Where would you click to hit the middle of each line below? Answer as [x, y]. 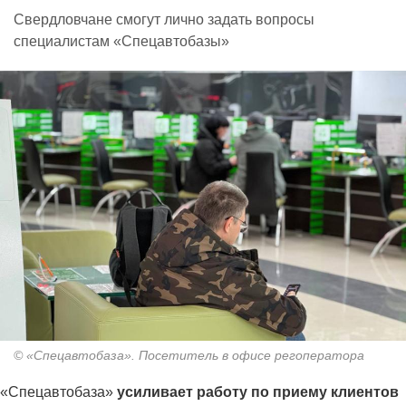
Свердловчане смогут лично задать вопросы [164, 19]
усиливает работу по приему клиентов [258, 392]
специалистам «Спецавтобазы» [121, 41]
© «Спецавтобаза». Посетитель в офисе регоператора [189, 356]
